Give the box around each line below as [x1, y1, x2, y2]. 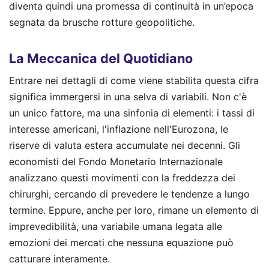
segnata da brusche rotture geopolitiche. [9, 16, 195, 29]
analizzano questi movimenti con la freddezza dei [9, 171, 235, 184]
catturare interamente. [9, 252, 110, 265]
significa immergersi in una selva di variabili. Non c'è [9, 90, 247, 103]
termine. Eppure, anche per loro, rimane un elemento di [9, 204, 259, 216]
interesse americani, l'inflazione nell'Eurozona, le [9, 122, 228, 135]
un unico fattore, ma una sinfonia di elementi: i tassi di [9, 106, 255, 119]
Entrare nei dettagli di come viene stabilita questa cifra [9, 74, 259, 86]
